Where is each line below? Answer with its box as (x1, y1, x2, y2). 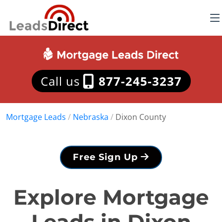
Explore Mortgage (13, 184, 209, 210)
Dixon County (115, 111, 166, 122)
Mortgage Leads (6, 111, 66, 122)
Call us (40, 73, 83, 89)
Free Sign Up (73, 152, 141, 163)
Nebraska (73, 111, 109, 122)
